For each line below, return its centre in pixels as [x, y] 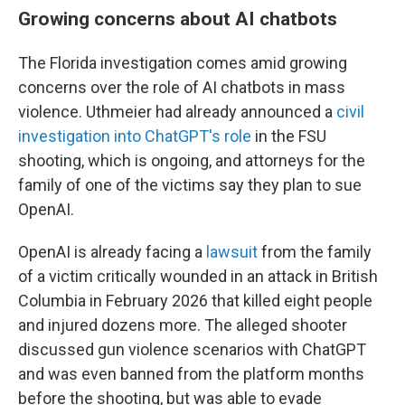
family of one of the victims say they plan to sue [190, 185]
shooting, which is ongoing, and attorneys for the [192, 160]
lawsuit [232, 252]
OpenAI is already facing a [112, 252]
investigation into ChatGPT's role [135, 136]
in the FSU [289, 136]
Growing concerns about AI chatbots [178, 19]
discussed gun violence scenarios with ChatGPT [192, 349]
